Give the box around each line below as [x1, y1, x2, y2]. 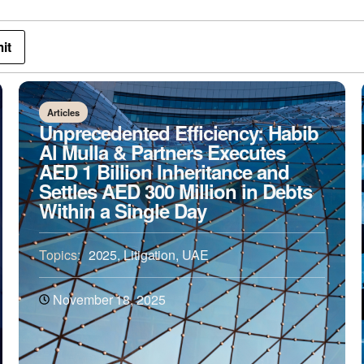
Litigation [123, 245, 176, 265]
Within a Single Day [39, 197, 207, 225]
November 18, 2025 [53, 290, 166, 310]
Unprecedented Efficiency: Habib [39, 119, 319, 147]
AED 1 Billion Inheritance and [39, 158, 290, 186]
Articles [47, 106, 80, 119]
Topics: [39, 245, 80, 265]
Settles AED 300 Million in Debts [39, 177, 313, 206]
